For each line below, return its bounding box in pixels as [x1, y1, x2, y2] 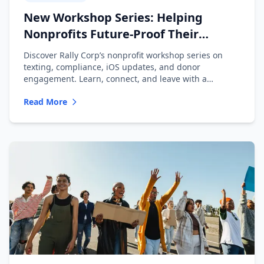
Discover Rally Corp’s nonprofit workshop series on [24, 49, 223, 61]
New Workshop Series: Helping [24, 9, 203, 25]
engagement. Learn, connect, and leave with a [24, 73, 207, 84]
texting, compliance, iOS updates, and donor [24, 61, 200, 72]
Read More [24, 96, 67, 107]
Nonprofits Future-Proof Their [24, 26, 199, 42]
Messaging [24, 42, 87, 58]
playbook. [24, 85, 61, 96]
